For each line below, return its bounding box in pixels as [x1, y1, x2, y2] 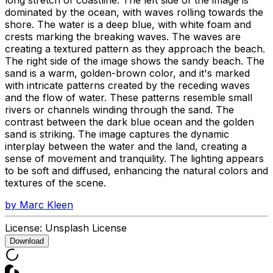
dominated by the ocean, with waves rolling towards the [5, 5, 263, 18]
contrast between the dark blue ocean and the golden [5, 115, 254, 128]
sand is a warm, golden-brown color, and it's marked [5, 66, 250, 79]
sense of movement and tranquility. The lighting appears [5, 152, 264, 165]
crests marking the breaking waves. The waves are [5, 30, 241, 43]
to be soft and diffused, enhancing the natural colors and [5, 164, 268, 177]
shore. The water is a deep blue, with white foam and [5, 18, 251, 30]
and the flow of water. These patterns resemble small [5, 91, 252, 104]
